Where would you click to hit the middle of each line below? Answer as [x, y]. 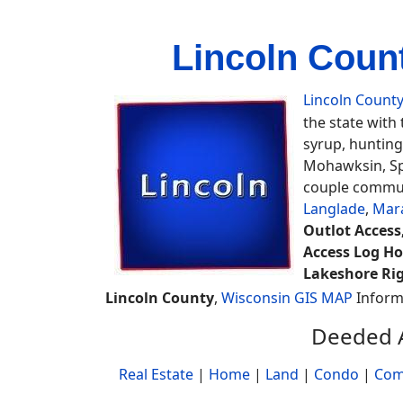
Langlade [334, 209]
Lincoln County [160, 298]
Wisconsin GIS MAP [287, 298]
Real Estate [156, 374]
